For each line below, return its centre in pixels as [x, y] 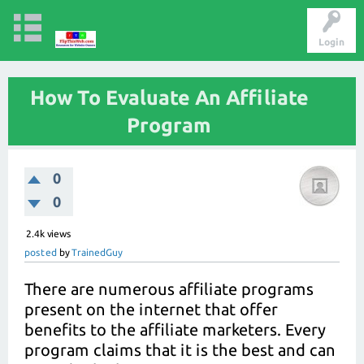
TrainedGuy [97, 252]
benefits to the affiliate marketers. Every [175, 329]
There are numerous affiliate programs [169, 289]
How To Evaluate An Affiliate [169, 97]
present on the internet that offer [151, 309]
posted [41, 252]
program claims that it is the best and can [180, 350]
